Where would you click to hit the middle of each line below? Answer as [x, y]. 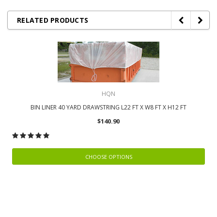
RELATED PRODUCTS [53, 20]
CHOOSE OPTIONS [108, 157]
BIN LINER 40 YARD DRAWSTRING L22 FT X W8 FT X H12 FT [108, 107]
